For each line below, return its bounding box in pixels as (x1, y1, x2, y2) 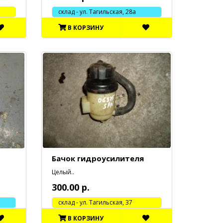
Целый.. (52, 168, 75, 177)
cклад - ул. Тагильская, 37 (52, 198, 133, 207)
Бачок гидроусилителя (52, 153, 144, 164)
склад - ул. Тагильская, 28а (52, 7, 136, 16)
